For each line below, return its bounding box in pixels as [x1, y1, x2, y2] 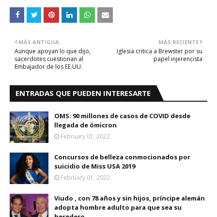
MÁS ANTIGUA [18, 38, 59, 46]
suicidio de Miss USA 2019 [54, 162, 135, 171]
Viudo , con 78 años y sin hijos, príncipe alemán [54, 194, 205, 203]
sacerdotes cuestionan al [15, 55, 83, 63]
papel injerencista [154, 55, 202, 63]
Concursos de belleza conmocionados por [54, 153, 190, 162]
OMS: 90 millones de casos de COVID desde [54, 111, 190, 121]
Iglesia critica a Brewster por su [117, 47, 202, 56]
